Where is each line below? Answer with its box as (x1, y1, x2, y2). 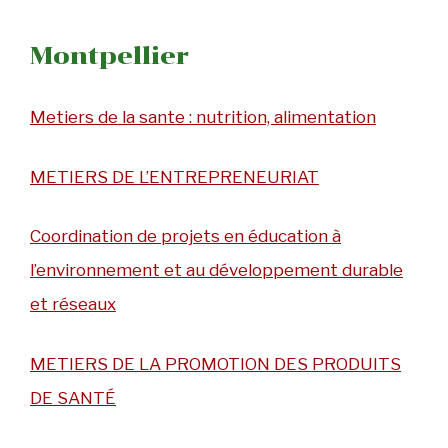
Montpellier (30, 41, 189, 71)
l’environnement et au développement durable (30, 260, 403, 281)
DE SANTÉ (30, 387, 116, 408)
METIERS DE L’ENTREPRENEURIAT (30, 166, 319, 187)
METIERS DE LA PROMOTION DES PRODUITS (30, 353, 401, 374)
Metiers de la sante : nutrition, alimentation (30, 107, 376, 128)
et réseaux (30, 294, 116, 315)
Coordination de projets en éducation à (30, 226, 341, 247)
